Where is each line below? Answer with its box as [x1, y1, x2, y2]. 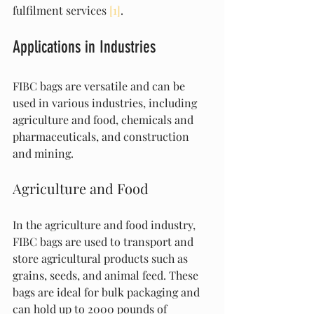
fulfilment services [13, 3, 109, 18]
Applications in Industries [13, 37, 156, 57]
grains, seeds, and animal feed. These [13, 268, 201, 282]
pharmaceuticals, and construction [13, 129, 192, 144]
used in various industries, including [13, 95, 200, 110]
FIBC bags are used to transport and [13, 234, 196, 249]
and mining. [13, 146, 74, 161]
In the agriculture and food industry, [13, 217, 198, 232]
